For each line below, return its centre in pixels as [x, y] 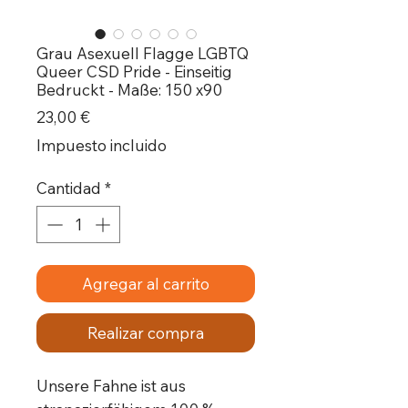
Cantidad [69, 188]
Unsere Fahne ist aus [111, 386]
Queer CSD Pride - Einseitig [134, 71]
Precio [112, 116]
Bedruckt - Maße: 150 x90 [129, 89]
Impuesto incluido [102, 145]
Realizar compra [146, 333]
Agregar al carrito [146, 284]
